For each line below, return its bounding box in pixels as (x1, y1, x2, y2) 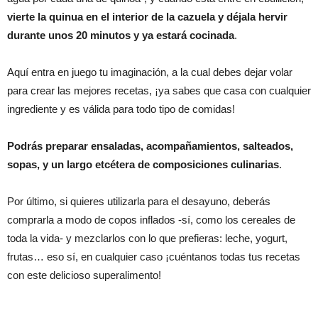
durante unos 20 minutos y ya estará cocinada (7, 28, 234, 41)
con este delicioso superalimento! (7, 268, 161, 281)
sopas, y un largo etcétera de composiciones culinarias (7, 158, 279, 170)
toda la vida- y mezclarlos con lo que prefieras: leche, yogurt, (7, 231, 287, 244)
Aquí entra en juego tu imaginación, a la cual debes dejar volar (7, 65, 292, 78)
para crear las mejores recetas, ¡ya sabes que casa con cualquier (7, 84, 311, 97)
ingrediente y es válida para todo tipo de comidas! (7, 102, 235, 115)
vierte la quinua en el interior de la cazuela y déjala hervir (7, 10, 287, 23)
